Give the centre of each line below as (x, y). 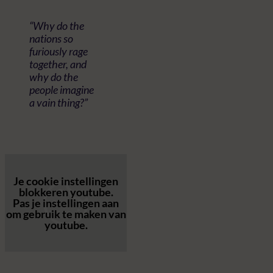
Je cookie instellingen (66, 181)
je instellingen (66, 203)
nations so (51, 38)
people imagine (62, 89)
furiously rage (58, 51)
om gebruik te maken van (66, 214)
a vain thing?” (58, 102)
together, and (58, 64)
